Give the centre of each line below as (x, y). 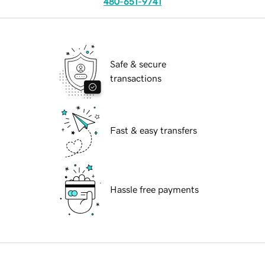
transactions (136, 78)
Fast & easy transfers (153, 130)
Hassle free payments (154, 190)
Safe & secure (138, 64)
